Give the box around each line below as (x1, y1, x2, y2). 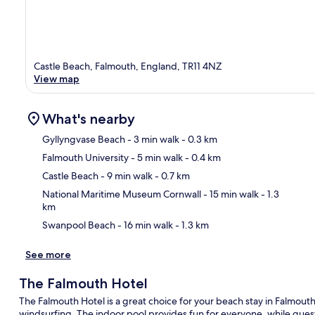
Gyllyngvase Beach (42, 132, 125, 146)
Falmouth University (42, 150, 129, 164)
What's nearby (42, 110, 135, 127)
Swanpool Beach (42, 218, 115, 231)
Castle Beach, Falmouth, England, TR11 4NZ (34, 59, 222, 72)
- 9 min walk (98, 169, 153, 182)
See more (25, 247, 71, 261)
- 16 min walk (115, 218, 173, 231)
